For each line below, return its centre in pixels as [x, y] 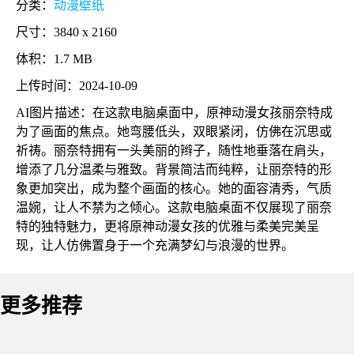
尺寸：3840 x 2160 [66, 32]
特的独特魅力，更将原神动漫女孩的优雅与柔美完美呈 [168, 226]
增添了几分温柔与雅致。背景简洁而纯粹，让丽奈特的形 [174, 169]
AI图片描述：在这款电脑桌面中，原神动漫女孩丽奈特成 [174, 113]
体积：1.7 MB [54, 59]
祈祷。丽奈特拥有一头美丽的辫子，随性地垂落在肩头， [174, 151]
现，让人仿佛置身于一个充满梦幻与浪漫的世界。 [155, 245]
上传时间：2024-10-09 [77, 86]
